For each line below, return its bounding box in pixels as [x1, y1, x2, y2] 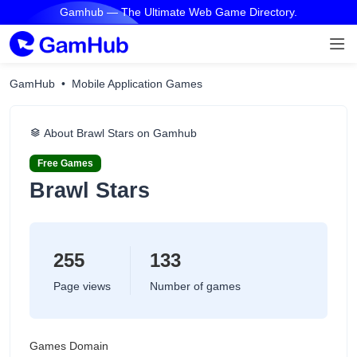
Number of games [150, 280, 241, 292]
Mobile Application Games [72, 77, 202, 90]
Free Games [37, 158, 93, 169]
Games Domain [29, 339, 108, 352]
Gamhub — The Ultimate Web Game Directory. [60, 6, 297, 18]
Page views [53, 280, 111, 292]
